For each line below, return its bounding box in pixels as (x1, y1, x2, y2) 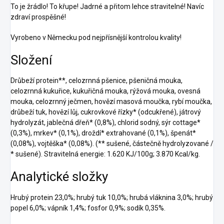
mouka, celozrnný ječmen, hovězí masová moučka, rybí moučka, (10, 97, 212, 106)
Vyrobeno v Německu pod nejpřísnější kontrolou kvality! (10, 33, 181, 41)
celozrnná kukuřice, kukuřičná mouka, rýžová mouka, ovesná (10, 87, 200, 95)
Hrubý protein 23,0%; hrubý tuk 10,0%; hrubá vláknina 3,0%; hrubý (10, 193, 213, 201)
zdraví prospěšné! (10, 12, 66, 21)
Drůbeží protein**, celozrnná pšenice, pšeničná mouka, (10, 76, 182, 85)
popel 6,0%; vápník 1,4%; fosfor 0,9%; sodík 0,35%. (10, 203, 165, 212)
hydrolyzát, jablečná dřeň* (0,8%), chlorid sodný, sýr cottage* (10, 118, 200, 127)
